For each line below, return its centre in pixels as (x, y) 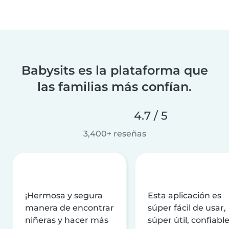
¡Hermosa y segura (64, 195)
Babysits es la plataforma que (114, 70)
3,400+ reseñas (114, 133)
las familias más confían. (114, 86)
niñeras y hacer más (67, 220)
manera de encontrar (70, 208)
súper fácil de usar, (187, 208)
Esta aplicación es (185, 195)
